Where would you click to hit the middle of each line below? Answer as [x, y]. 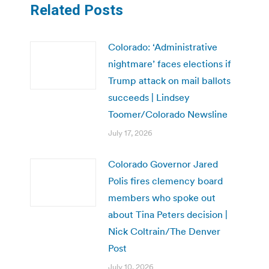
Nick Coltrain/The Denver [164, 231]
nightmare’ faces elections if [170, 63]
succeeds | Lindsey [149, 97]
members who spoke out [162, 197]
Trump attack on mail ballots [169, 80]
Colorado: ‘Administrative [163, 47]
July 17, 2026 [130, 133]
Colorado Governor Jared [163, 164]
